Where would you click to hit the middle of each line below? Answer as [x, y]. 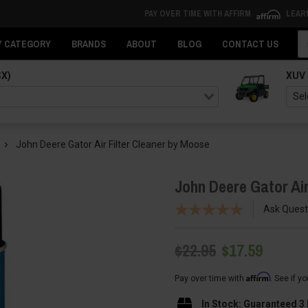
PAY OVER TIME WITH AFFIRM [198, 14]
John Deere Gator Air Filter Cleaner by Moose [113, 144]
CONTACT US [250, 44]
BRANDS [89, 44]
